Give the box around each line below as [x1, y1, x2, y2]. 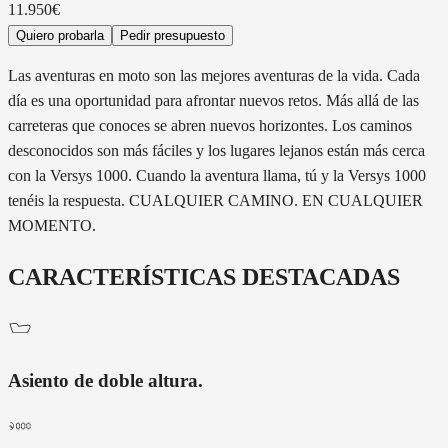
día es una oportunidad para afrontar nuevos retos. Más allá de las [8, 92, 419, 110]
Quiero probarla [16, 28, 104, 44]
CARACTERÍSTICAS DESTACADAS [8, 264, 400, 291]
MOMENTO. [8, 217, 96, 235]
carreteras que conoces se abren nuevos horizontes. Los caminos [8, 117, 412, 135]
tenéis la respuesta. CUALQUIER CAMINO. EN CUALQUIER [8, 192, 423, 210]
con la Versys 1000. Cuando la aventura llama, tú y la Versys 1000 [8, 167, 426, 185]
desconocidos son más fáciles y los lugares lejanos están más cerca [8, 142, 425, 160]
